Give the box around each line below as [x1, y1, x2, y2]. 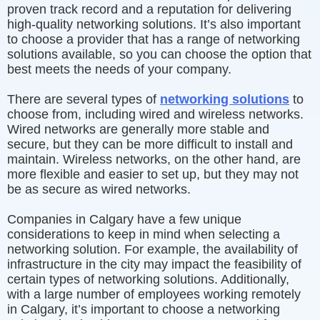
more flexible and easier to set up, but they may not [7, 167, 299, 181]
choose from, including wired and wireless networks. [7, 107, 304, 121]
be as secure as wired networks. [7, 182, 191, 196]
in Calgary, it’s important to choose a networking [7, 302, 280, 316]
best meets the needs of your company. [7, 62, 231, 76]
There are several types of [7, 92, 160, 106]
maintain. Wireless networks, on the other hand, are [7, 152, 301, 166]
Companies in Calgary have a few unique [7, 212, 241, 226]
